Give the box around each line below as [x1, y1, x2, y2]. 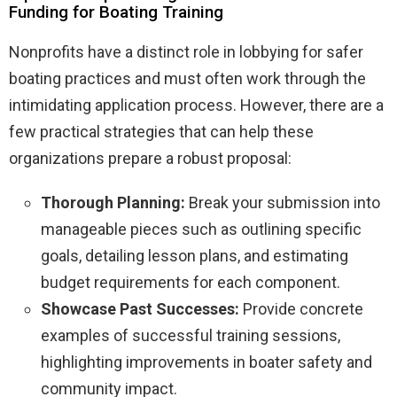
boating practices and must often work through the [9, 68, 366, 88]
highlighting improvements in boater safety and [41, 352, 372, 371]
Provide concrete [239, 299, 363, 318]
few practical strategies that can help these [9, 121, 314, 141]
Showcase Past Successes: [41, 299, 239, 318]
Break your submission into [185, 192, 380, 212]
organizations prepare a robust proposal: [9, 148, 292, 167]
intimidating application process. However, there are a [9, 95, 384, 114]
